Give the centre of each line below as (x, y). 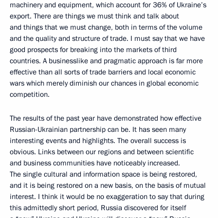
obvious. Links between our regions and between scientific (102, 152)
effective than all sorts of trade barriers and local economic (103, 72)
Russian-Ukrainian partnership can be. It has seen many (98, 129)
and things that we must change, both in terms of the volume (106, 27)
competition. (30, 94)
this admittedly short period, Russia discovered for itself (98, 208)
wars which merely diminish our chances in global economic (104, 83)
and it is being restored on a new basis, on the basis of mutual (108, 185)
